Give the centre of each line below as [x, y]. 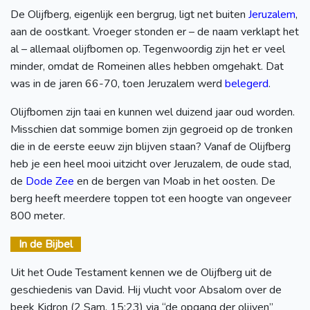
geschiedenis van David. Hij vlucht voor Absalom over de [146, 290]
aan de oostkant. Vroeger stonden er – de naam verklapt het [155, 31]
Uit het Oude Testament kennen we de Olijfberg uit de [141, 272]
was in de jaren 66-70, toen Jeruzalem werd [118, 83]
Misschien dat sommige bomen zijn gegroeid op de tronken [152, 129]
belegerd [247, 83]
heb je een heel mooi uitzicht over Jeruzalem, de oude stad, [151, 164]
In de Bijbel [46, 244]
